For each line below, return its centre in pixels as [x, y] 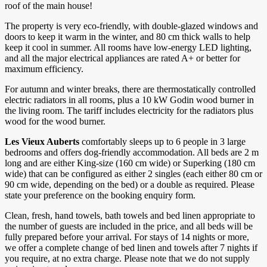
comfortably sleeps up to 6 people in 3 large [162, 142]
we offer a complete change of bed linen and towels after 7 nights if [131, 248]
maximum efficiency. [44, 69]
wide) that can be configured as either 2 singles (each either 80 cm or [133, 174]
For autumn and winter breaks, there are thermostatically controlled [130, 89]
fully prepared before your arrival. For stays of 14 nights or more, [127, 237]
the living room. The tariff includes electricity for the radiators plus [129, 111]
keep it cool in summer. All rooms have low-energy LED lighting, [128, 48]
